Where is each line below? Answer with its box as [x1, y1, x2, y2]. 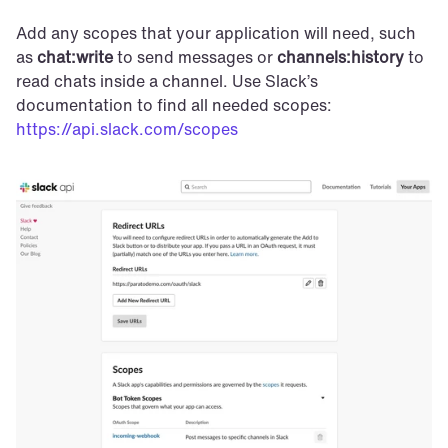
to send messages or [113, 45, 277, 70]
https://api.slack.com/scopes [16, 117, 238, 142]
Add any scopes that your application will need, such [16, 21, 416, 46]
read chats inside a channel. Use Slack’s [16, 69, 318, 94]
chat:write [37, 45, 113, 70]
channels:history [277, 45, 404, 70]
